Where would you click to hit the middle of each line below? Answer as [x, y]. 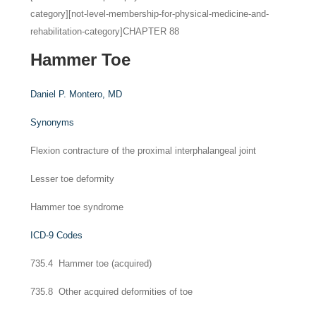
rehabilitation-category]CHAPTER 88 [105, 32]
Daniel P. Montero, [69, 95]
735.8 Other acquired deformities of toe [112, 292]
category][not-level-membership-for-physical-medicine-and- [150, 14]
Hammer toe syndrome [77, 207]
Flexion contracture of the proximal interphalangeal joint [144, 151]
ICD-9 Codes [57, 236]
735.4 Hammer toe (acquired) [91, 264]
